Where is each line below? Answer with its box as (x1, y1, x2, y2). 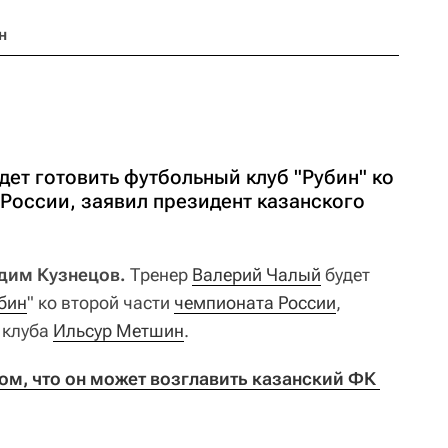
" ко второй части (27, 292, 174, 313)
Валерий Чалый (192, 264, 321, 285)
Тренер (126, 264, 192, 285)
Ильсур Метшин (53, 320, 184, 341)
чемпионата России (174, 292, 336, 313)
